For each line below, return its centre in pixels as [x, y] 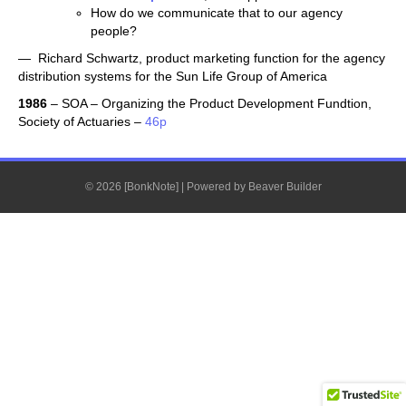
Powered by [217, 187]
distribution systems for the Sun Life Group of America [173, 76]
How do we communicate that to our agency [217, 13]
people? [114, 31]
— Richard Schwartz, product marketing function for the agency [202, 58]
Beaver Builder [285, 187]
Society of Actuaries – [82, 121]
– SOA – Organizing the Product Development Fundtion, [209, 103]
